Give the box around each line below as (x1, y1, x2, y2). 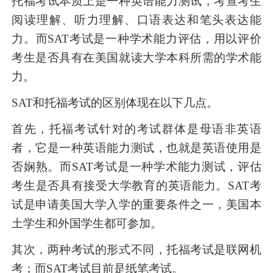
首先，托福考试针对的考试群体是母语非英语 (12, 122, 261, 136)
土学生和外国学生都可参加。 (12, 217, 163, 230)
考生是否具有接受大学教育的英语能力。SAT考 (12, 179, 261, 193)
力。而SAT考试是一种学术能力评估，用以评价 (12, 32, 261, 46)
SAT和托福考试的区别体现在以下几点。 (12, 96, 219, 110)
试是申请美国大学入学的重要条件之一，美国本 (12, 198, 261, 211)
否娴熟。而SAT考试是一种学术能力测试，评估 (12, 160, 261, 174)
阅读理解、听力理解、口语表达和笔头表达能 (12, 13, 261, 27)
